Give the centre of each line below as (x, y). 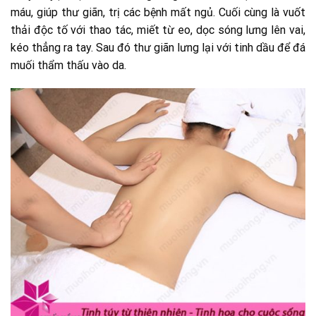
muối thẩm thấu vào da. (68, 65)
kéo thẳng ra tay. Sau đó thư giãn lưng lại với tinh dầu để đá (158, 47)
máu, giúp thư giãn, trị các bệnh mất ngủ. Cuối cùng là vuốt (158, 12)
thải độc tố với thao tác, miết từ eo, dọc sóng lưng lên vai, (158, 30)
